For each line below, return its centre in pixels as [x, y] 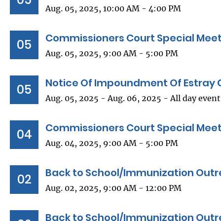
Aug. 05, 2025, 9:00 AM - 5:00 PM [112, 54]
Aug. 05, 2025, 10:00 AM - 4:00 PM [113, 9]
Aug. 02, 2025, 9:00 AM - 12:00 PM [113, 188]
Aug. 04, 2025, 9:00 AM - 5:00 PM [112, 143]
